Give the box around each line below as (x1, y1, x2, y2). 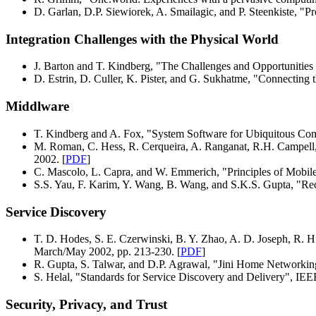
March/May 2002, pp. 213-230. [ (34, 245, 181, 258)
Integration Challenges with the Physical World (6, 31, 279, 47)
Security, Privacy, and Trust (6, 296, 167, 312)
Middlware (6, 99, 69, 114)
